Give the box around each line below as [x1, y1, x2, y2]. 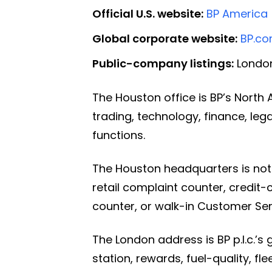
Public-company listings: [92, 55, 234, 71]
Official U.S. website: [92, 5, 203, 21]
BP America [206, 5, 268, 21]
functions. [92, 127, 145, 143]
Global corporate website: [92, 30, 237, 46]
